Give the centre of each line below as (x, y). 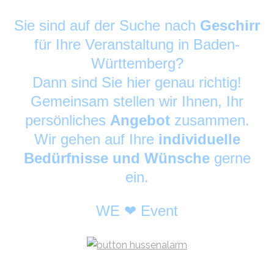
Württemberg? (137, 63)
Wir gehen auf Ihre (96, 139)
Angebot (142, 120)
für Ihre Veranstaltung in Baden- (137, 44)
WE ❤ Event (137, 210)
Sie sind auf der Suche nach (107, 25)
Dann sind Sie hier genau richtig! (137, 82)
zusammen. (212, 120)
